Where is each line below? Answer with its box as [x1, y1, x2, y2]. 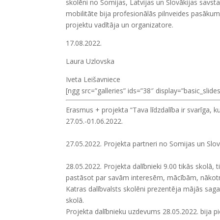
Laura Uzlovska [66, 56, 115, 66]
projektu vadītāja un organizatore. [66, 20, 174, 29]
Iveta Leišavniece [66, 75, 121, 84]
